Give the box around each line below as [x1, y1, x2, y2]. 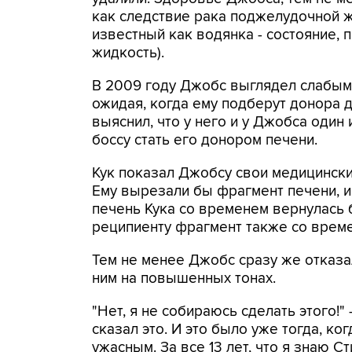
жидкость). [92, 44, 164, 62]
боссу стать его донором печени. [92, 131, 317, 149]
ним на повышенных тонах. [92, 269, 276, 288]
